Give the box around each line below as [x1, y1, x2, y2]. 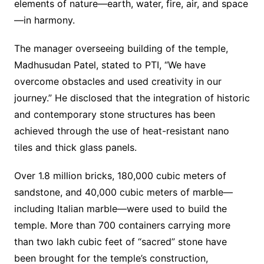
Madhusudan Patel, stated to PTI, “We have [14, 58, 206, 71]
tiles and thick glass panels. [14, 141, 137, 153]
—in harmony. [14, 14, 75, 26]
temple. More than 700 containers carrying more [14, 219, 230, 231]
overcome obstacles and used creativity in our [14, 75, 222, 87]
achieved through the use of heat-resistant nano [14, 124, 229, 137]
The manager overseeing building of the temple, [14, 42, 228, 54]
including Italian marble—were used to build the [14, 202, 227, 214]
